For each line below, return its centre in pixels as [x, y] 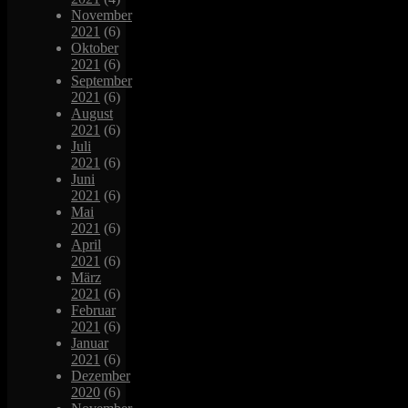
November [102, 15]
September [102, 80]
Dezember [101, 375]
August [92, 113]
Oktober [95, 47]
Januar [90, 342]
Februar [93, 310]
